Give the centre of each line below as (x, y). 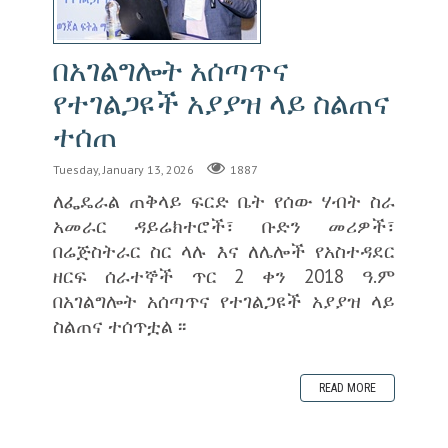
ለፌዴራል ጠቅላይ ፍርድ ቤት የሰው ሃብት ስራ (224, 200)
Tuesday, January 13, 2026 (123, 169)
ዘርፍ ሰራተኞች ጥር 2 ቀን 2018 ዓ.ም (224, 275)
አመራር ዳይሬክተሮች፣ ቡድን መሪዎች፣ (224, 225)
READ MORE (348, 387)
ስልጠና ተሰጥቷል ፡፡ (119, 325)
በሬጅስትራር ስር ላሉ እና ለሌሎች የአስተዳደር (224, 250)
